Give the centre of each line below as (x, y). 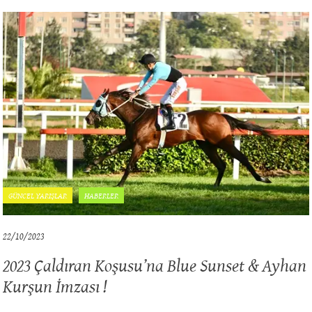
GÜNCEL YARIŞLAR (38, 196)
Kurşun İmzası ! (55, 286)
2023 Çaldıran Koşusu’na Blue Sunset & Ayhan (155, 265)
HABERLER (102, 196)
